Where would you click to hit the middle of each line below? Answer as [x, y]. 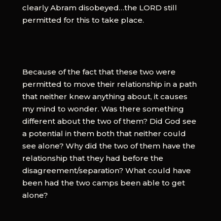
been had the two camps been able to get [103, 183]
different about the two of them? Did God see [109, 121]
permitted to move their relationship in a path [109, 84]
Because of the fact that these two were [99, 72]
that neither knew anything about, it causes [105, 96]
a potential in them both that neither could [104, 133]
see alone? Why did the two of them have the [109, 146]
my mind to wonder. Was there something [103, 109]
